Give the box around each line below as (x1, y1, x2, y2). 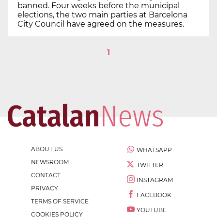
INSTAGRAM (137, 176, 173, 184)
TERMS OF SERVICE (31, 197, 89, 205)
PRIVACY (31, 184, 58, 192)
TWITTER (137, 161, 163, 169)
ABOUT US (31, 145, 62, 153)
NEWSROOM (31, 158, 69, 166)
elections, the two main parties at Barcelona (17, 10, 187, 19)
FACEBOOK (137, 191, 171, 199)
